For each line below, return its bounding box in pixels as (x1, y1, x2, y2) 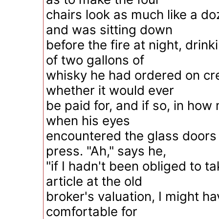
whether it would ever (46, 83, 174, 98)
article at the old (46, 174, 142, 189)
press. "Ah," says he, (46, 143, 166, 158)
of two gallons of (46, 52, 144, 67)
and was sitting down (46, 22, 173, 37)
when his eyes (46, 113, 130, 128)
